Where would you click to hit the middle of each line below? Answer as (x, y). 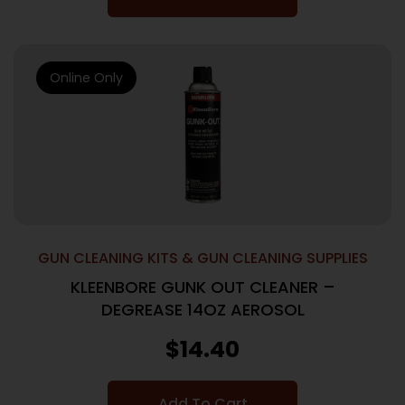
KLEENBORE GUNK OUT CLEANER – (202, 287)
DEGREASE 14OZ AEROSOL (202, 310)
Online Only (86, 78)
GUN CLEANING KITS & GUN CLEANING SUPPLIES (202, 258)
